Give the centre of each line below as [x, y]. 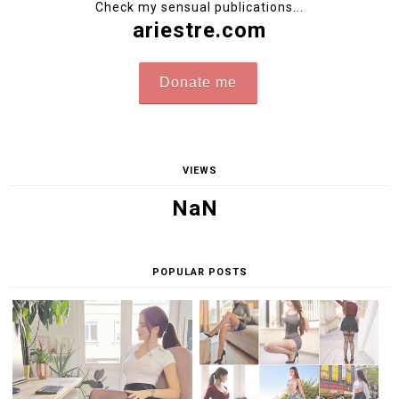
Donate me [198, 83]
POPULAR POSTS [199, 273]
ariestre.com [199, 31]
